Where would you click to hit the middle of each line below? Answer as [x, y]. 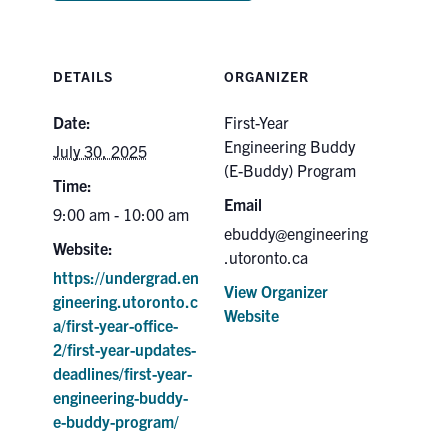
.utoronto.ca [266, 257]
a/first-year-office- [116, 325]
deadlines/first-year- [123, 373]
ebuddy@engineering [296, 233]
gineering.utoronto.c [126, 301]
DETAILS [83, 76]
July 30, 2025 [100, 151]
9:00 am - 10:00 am [121, 214]
